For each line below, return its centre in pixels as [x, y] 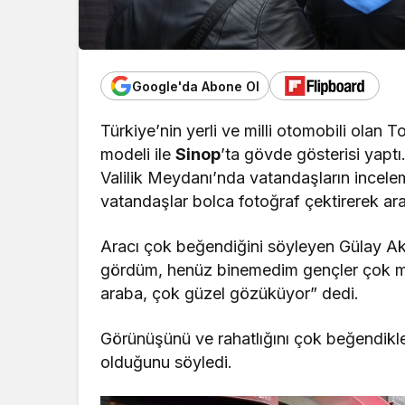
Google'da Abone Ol [196, 86]
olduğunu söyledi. [167, 362]
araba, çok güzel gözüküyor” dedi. [230, 293]
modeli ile [138, 154]
